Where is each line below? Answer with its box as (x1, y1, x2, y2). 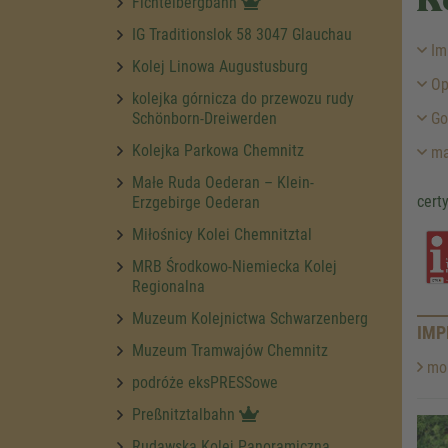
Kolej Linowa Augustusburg (132, 57, 308, 76)
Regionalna (132, 277, 205, 296)
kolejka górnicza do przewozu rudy (132, 89, 354, 108)
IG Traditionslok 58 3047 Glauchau (132, 25, 352, 44)
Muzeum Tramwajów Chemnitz (132, 341, 328, 360)
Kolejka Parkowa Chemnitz (132, 141, 304, 160)
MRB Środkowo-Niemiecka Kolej (132, 257, 337, 276)
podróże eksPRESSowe (132, 373, 278, 392)
